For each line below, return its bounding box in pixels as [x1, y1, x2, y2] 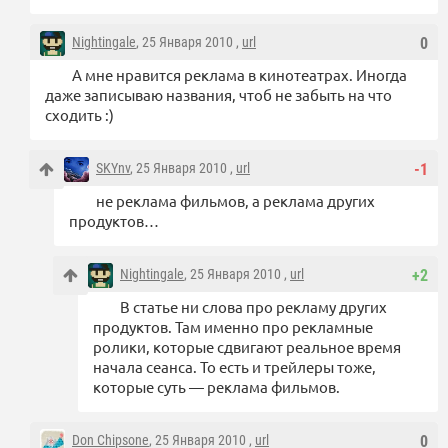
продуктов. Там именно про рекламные [93, 317, 373, 337]
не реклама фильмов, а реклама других [96, 191, 375, 211]
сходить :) [45, 105, 114, 125]
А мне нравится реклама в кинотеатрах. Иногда [72, 65, 407, 85]
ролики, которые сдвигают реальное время [93, 337, 401, 357]
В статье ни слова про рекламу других [120, 297, 387, 317]
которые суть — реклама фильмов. [93, 377, 340, 397]
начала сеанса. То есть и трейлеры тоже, [93, 357, 376, 377]
